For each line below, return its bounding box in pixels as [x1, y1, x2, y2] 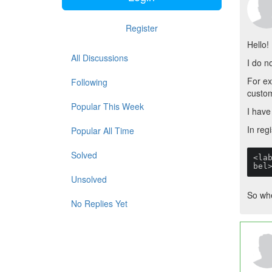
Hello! [246, 38, 269, 50]
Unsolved [71, 173, 107, 185]
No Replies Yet [71, 197, 127, 209]
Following [71, 76, 107, 88]
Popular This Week [71, 100, 144, 112]
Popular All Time [71, 124, 134, 137]
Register [125, 22, 158, 34]
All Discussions [71, 52, 128, 64]
